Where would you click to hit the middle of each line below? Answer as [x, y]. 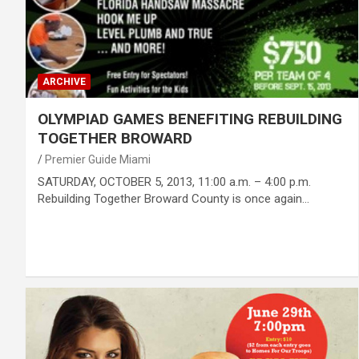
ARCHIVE [64, 81]
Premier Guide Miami [98, 159]
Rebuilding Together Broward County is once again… [173, 198]
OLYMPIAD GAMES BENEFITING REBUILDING [190, 119]
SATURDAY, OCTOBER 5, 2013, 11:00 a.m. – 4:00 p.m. [174, 182]
